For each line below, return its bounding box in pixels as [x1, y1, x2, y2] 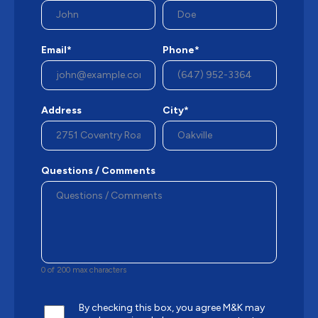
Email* [41, 43, 72, 56]
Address [41, 104, 82, 116]
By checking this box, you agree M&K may [79, 301, 265, 314]
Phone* [163, 43, 199, 56]
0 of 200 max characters [41, 264, 126, 275]
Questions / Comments [41, 164, 155, 177]
